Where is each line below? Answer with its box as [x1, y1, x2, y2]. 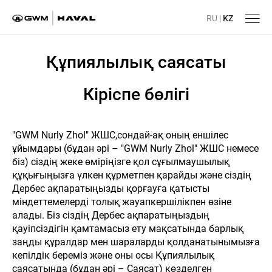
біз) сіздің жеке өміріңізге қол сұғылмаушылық [12, 156, 229, 168]
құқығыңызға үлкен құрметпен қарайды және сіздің [12, 169, 251, 181]
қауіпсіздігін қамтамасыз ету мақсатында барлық [12, 223, 243, 234]
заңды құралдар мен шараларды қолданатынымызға [12, 236, 260, 248]
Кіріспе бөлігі [83, 84, 189, 104]
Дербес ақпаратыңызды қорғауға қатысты [12, 183, 209, 194]
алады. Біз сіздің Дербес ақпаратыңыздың [12, 209, 209, 221]
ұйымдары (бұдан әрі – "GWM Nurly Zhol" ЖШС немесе [12, 143, 259, 154]
